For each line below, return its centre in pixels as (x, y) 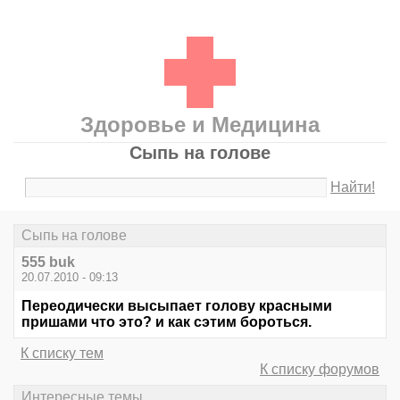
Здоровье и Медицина (200, 125)
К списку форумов (320, 370)
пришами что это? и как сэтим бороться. (167, 322)
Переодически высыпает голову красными (177, 306)
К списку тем (62, 354)
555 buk (48, 262)
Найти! (353, 187)
